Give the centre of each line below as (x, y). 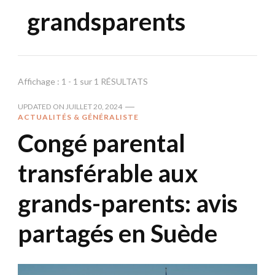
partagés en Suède (118, 233)
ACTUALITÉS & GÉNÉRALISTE (78, 117)
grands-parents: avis (128, 203)
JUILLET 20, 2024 (94, 106)
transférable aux (108, 173)
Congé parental (102, 143)
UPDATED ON (42, 106)
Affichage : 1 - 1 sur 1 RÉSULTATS (83, 81)
